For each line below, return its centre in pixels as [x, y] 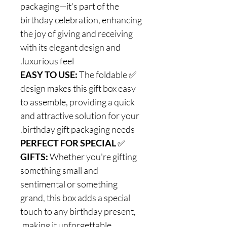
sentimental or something [69, 184]
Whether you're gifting [92, 156]
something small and [59, 170]
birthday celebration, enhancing [81, 20]
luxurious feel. [48, 61]
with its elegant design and [70, 47]
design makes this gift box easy [78, 88]
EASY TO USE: [49, 74]
